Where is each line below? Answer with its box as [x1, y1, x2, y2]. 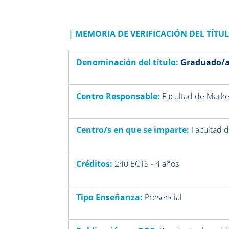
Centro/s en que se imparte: [74, 124, 192, 135]
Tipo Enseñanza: [74, 191, 145, 203]
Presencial [145, 191, 182, 203]
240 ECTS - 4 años [114, 157, 179, 169]
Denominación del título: [74, 56, 181, 68]
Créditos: [74, 157, 115, 169]
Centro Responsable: [74, 90, 161, 102]
